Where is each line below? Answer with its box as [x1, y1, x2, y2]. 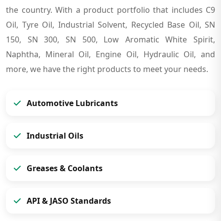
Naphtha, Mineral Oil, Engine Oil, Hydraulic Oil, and [6, 48, 215, 60]
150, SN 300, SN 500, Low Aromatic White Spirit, [6, 34, 215, 45]
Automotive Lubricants [25, 97, 118, 109]
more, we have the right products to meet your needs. [6, 63, 208, 74]
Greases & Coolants [25, 162, 103, 174]
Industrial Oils [25, 130, 83, 141]
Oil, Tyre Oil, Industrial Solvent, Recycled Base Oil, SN [6, 19, 215, 30]
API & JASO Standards [25, 195, 111, 206]
